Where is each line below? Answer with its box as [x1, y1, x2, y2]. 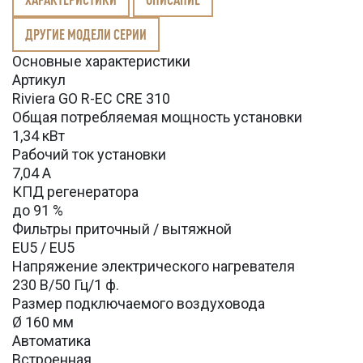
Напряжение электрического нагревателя [12, 258, 295, 275]
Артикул [12, 71, 66, 89]
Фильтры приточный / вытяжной [12, 220, 232, 238]
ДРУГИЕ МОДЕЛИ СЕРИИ [25, 26, 147, 43]
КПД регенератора [12, 183, 139, 201]
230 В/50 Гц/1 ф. [12, 276, 119, 294]
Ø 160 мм [12, 314, 74, 331]
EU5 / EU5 [12, 239, 75, 257]
